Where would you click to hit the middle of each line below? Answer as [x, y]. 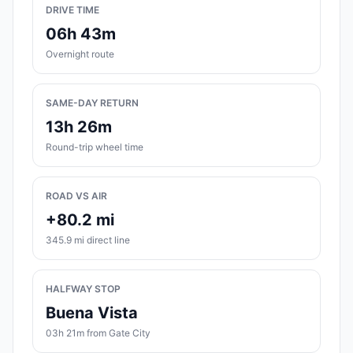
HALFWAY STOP [83, 289]
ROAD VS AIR [76, 196]
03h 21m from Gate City [98, 333]
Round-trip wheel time [95, 147]
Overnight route [80, 54]
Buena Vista [92, 313]
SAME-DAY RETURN [92, 103]
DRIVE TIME [72, 10]
